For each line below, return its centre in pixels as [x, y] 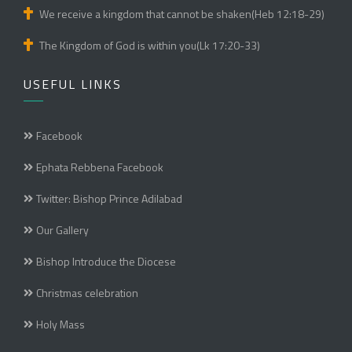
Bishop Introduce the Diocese [106, 262]
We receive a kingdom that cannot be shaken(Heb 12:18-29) [182, 14]
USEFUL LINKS [73, 84]
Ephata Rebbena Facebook [100, 167]
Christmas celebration [87, 293]
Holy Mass [60, 324]
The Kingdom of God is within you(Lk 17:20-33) [150, 46]
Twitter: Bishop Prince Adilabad [109, 199]
